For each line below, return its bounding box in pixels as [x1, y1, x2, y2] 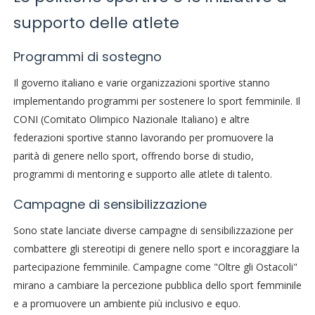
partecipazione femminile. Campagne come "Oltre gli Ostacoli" [13, 259, 297, 274]
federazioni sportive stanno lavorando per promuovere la [13, 130, 274, 144]
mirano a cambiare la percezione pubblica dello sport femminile [13, 278, 302, 292]
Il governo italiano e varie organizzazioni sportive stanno [13, 75, 270, 89]
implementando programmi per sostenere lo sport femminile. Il [13, 94, 300, 108]
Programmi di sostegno [13, 47, 162, 65]
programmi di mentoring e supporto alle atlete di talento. [13, 167, 272, 181]
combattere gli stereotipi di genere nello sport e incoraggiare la [13, 241, 300, 255]
